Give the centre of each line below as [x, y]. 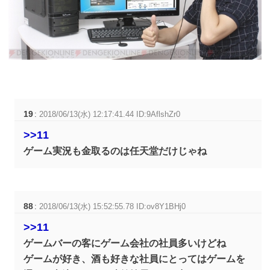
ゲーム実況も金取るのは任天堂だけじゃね [115, 151]
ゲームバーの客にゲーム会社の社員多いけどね [125, 243]
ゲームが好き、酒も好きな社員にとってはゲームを [135, 259]
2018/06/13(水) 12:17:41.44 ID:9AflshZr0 [110, 115]
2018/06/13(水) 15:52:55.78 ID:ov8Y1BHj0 [113, 207]
